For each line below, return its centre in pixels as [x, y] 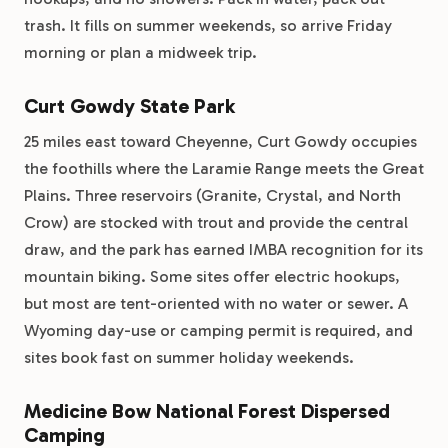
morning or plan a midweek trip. [140, 52]
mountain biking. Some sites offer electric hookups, [212, 276]
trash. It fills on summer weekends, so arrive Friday [208, 25]
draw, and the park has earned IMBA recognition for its [223, 249]
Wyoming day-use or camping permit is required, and [218, 330]
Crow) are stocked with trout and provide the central [216, 222]
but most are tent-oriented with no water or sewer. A [216, 303]
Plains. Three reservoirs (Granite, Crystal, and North [212, 195]
